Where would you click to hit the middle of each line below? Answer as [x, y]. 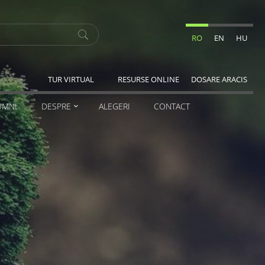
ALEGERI [114, 106]
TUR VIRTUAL [71, 79]
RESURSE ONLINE [148, 79]
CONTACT [172, 106]
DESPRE [56, 106]
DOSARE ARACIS [219, 79]
